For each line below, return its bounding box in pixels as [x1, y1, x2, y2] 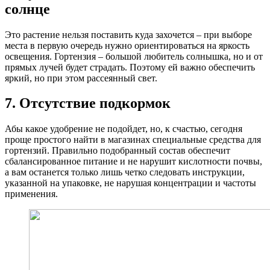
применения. [5, 189, 58, 199]
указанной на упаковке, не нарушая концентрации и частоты [5, 178, 256, 189]
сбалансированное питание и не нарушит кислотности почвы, [5, 156, 262, 167]
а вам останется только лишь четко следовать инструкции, [5, 167, 245, 178]
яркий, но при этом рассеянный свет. [5, 72, 157, 83]
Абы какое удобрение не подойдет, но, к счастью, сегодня [5, 124, 242, 134]
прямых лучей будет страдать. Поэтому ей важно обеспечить [5, 61, 255, 72]
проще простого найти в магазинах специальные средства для [5, 134, 261, 145]
